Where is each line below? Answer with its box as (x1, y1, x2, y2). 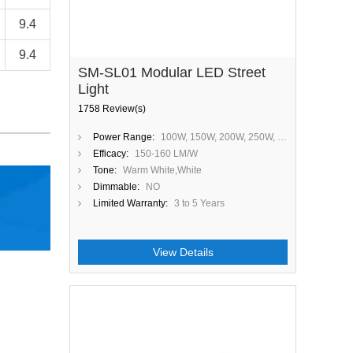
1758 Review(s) (78, 103, 146, 114)
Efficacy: (93, 148, 128, 159)
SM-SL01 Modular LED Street (78, 65, 266, 80)
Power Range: (93, 132, 154, 143)
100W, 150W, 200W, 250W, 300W (161, 132, 277, 143)
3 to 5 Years (174, 198, 225, 209)
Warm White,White (123, 165, 202, 176)
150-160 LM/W (135, 148, 198, 159)
